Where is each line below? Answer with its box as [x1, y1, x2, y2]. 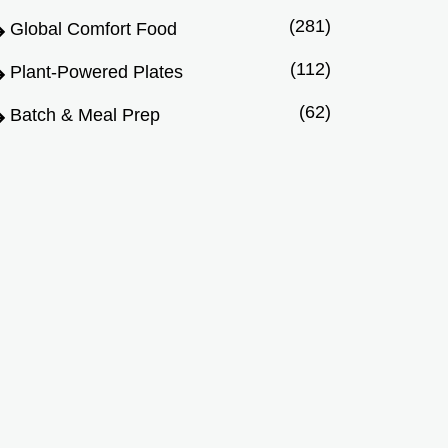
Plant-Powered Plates [10, 62, 183, 83]
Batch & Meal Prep [10, 105, 160, 126]
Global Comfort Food [10, 19, 177, 40]
